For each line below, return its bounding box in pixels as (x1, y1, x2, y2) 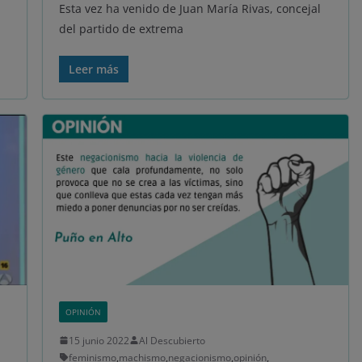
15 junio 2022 (68, 333, 129, 347)
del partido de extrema (58, 21, 183, 37)
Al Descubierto (138, 333, 205, 347)
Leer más (68, 61, 119, 78)
